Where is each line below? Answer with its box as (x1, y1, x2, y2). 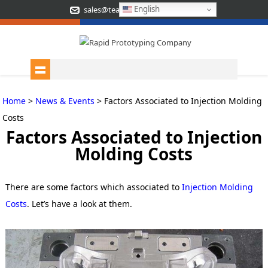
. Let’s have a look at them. (26, 198, 132, 210)
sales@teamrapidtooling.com (84, 4, 188, 15)
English (132, 3, 160, 14)
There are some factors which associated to (5, 181, 182, 193)
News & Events (35, 95, 95, 106)
